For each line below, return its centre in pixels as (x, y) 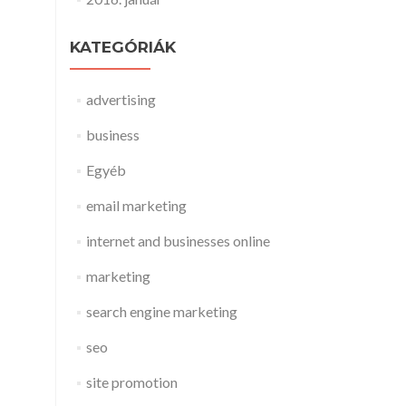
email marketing (136, 205)
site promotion (131, 382)
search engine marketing (161, 311)
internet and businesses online (178, 241)
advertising (121, 99)
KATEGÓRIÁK (123, 47)
